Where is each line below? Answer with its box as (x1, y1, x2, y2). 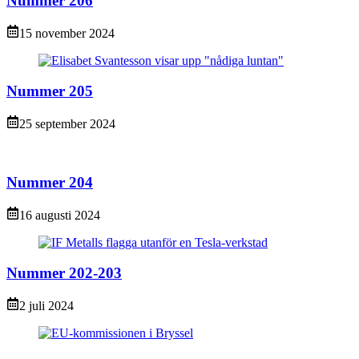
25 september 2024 (19, 117, 115, 131)
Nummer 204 (6, 173, 93, 191)
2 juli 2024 (19, 299, 74, 313)
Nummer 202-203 (6, 264, 122, 282)
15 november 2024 (19, 26, 115, 40)
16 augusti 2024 (19, 208, 100, 222)
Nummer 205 (6, 83, 93, 100)
